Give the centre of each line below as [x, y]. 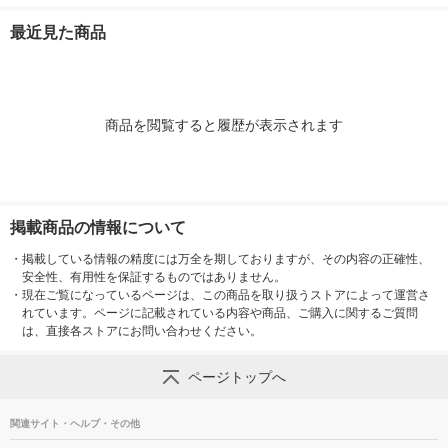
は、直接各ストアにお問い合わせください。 [142, 331]
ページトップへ [236, 377]
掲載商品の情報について [98, 228]
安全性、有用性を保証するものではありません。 [154, 277]
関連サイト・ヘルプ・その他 [75, 424]
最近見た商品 [58, 33]
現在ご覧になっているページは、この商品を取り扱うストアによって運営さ [226, 295]
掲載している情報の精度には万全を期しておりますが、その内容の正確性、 [226, 259]
